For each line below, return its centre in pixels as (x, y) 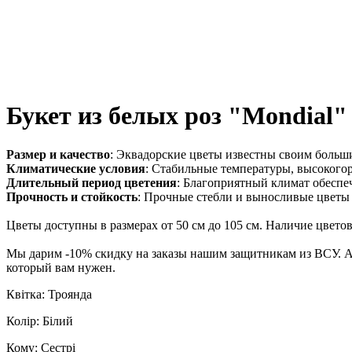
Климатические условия (76, 168)
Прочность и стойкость (72, 196)
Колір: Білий (40, 321)
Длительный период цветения (92, 182)
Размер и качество (58, 154)
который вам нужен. (61, 267)
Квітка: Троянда (49, 294)
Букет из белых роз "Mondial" (177, 116)
